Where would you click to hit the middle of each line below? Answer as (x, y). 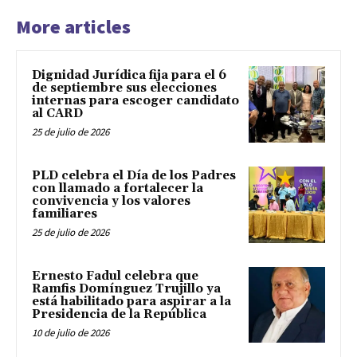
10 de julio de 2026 (71, 332)
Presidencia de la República (119, 314)
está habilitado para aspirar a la (131, 301)
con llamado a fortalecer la (118, 188)
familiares (65, 214)
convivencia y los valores (111, 201)
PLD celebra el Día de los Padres (134, 175)
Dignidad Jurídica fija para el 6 (129, 76)
